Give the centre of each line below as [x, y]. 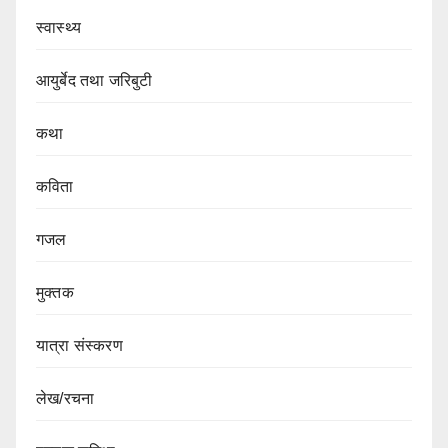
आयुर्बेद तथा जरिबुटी [94, 81]
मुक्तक [55, 293]
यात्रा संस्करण [79, 346]
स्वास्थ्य [58, 28]
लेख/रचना [65, 399]
